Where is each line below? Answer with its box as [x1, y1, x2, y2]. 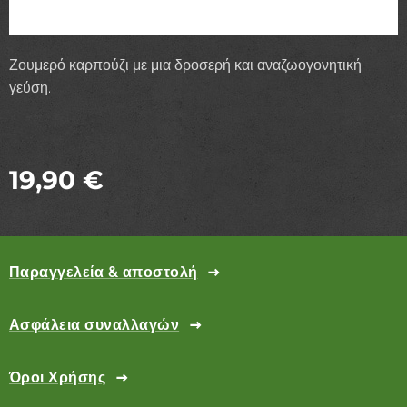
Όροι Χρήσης [9, 368, 106, 386]
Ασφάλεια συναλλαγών [9, 315, 180, 333]
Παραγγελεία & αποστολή [9, 263, 198, 281]
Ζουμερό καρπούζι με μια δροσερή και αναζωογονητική [9, 55, 362, 74]
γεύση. [9, 78, 51, 96]
